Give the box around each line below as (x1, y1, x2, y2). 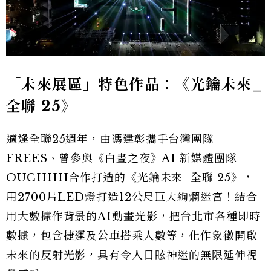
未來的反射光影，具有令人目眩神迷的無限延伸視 (6, 248, 258, 262)
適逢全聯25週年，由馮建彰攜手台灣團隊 (6, 132, 215, 146)
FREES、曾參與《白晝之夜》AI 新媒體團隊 (6, 151, 237, 165)
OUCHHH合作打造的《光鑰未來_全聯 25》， (6, 171, 254, 184)
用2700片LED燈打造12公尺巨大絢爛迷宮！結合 (6, 190, 258, 204)
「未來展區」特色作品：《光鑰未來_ (6, 75, 264, 93)
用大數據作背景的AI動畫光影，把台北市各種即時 (6, 209, 261, 223)
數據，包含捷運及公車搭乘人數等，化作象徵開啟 (6, 229, 258, 243)
